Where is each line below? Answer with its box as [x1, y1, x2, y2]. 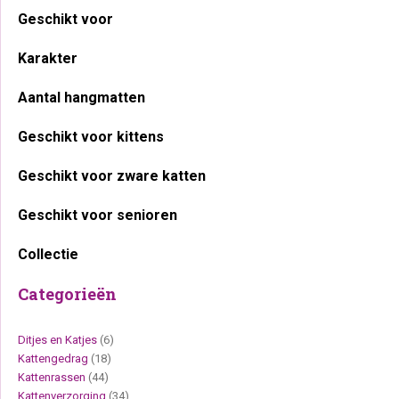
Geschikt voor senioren [18, 207, 177, 224]
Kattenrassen [18, 370, 85, 384]
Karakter [18, 50, 77, 67]
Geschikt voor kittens [18, 128, 164, 145]
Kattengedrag [18, 352, 88, 365]
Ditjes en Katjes [18, 333, 97, 346]
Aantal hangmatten [18, 89, 145, 106]
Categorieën [18, 283, 117, 305]
